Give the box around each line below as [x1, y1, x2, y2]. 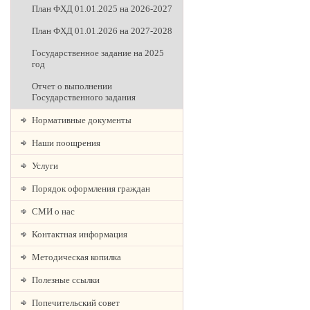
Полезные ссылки [32, 275, 100, 285]
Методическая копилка [32, 252, 121, 262]
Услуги [32, 161, 58, 171]
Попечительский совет [32, 298, 120, 308]
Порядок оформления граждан [32, 183, 150, 194]
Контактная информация [32, 229, 127, 239]
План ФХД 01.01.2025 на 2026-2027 [32, 3, 172, 14]
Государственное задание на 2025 [32, 48, 164, 58]
